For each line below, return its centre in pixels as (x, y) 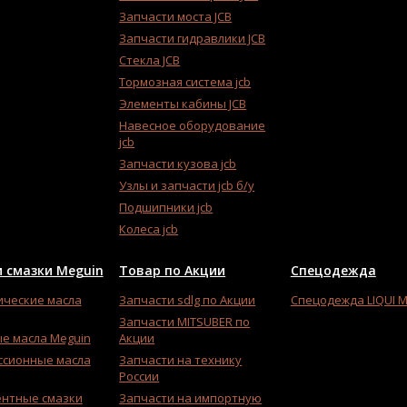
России (139, 377)
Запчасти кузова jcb (178, 164)
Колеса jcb (149, 229)
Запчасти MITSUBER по (185, 322)
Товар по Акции (173, 271)
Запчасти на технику (181, 360)
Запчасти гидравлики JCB (193, 39)
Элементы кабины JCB (183, 104)
